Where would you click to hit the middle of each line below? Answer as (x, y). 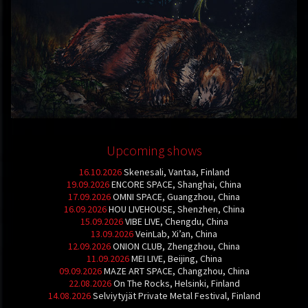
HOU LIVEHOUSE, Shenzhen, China (176, 209)
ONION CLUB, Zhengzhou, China (176, 246)
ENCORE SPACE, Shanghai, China (176, 184)
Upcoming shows (154, 151)
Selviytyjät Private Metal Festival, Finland (176, 296)
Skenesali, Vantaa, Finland (176, 172)
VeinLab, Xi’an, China (176, 234)
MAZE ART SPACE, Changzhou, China (176, 271)
